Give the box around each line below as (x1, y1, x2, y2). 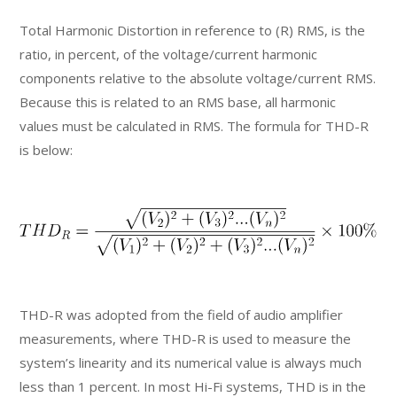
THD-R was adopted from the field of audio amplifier (19, 305, 344, 323)
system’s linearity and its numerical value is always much (19, 353, 362, 371)
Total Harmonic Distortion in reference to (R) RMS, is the (19, 20, 366, 39)
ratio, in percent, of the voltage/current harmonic (19, 44, 318, 63)
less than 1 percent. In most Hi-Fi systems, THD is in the (19, 377, 367, 395)
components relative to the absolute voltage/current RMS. (19, 68, 377, 87)
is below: (19, 140, 74, 159)
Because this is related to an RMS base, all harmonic (19, 92, 337, 111)
